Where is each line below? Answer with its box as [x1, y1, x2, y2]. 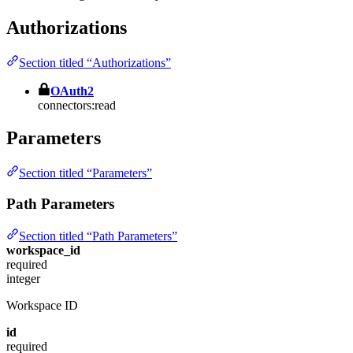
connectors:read [38, 98, 116, 112]
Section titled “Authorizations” [19, 55, 171, 69]
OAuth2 [50, 84, 94, 98]
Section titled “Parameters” [19, 166, 152, 180]
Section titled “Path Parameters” [19, 229, 177, 243]
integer [6, 271, 40, 285]
